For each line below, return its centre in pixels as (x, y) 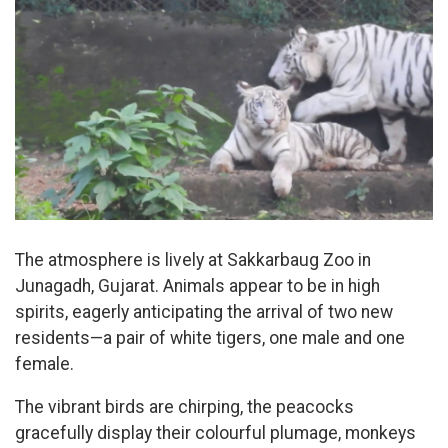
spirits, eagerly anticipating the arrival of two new (204, 311)
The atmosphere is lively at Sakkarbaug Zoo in (193, 259)
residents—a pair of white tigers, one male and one (210, 337)
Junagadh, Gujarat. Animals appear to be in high (197, 285)
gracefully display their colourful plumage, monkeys (215, 433)
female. (46, 363)
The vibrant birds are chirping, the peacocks (184, 407)
